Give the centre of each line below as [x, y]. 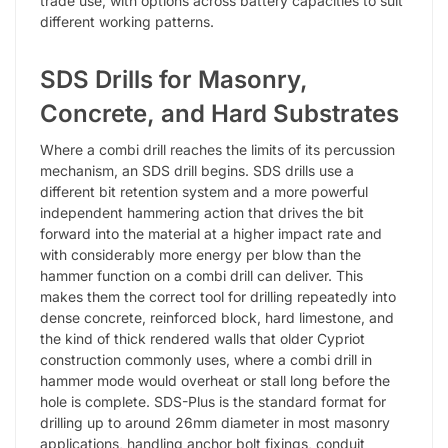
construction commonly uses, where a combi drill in [206, 360]
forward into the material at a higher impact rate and [211, 234]
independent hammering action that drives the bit [202, 213]
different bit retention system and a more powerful [204, 192]
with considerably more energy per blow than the [200, 255]
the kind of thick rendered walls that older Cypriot [202, 339]
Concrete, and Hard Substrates [219, 114]
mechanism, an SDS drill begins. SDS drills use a [197, 171]
